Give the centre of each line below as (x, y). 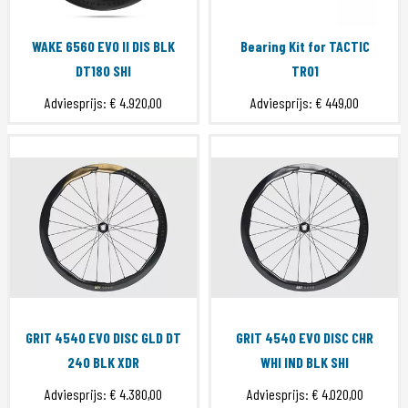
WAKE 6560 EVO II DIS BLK (103, 46)
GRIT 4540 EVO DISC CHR (305, 338)
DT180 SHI (103, 71)
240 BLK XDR (103, 362)
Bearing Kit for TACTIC (305, 46)
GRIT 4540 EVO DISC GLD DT (103, 338)
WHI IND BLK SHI (305, 362)
